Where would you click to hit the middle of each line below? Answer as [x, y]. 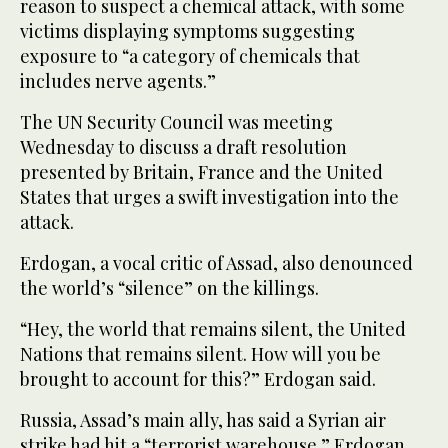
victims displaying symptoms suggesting [187, 31]
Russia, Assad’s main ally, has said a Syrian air [203, 420]
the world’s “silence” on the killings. [169, 288]
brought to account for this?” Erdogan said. [198, 379]
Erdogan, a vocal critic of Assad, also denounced [216, 263]
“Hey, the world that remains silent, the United [213, 329]
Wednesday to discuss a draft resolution [183, 147]
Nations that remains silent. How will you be [200, 354]
